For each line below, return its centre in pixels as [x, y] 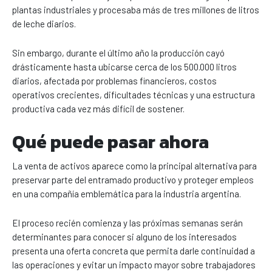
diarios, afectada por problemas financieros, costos [114, 81]
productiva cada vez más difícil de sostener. [98, 109]
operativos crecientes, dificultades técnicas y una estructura [134, 95]
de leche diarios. [44, 24]
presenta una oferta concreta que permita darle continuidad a [134, 251]
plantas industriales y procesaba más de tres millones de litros [136, 10]
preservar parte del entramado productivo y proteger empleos [133, 180]
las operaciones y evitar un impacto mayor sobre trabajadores [134, 265]
